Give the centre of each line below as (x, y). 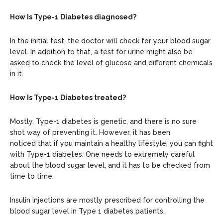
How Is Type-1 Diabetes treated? (68, 97)
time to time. (33, 176)
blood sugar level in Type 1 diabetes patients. (88, 211)
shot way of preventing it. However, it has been (90, 132)
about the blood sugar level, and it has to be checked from (110, 165)
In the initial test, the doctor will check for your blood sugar (110, 41)
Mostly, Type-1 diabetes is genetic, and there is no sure (103, 121)
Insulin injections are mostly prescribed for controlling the (107, 200)
